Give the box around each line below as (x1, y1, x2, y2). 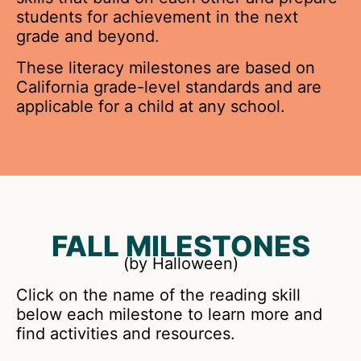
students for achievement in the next (16, 7, 298, 27)
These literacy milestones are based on (16, 57, 315, 77)
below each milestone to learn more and (16, 304, 322, 324)
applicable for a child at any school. (16, 96, 285, 116)
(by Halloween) (122, 254, 239, 274)
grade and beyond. (16, 27, 160, 47)
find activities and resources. (16, 323, 235, 343)
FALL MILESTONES (51, 229, 310, 263)
